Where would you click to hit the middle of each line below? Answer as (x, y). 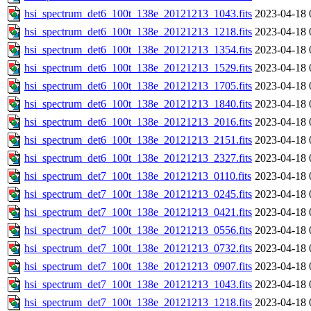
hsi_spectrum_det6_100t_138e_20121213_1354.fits (138, 50)
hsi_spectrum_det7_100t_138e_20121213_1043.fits (138, 285)
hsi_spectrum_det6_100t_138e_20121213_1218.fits (138, 32)
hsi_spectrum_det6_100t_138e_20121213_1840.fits (138, 104)
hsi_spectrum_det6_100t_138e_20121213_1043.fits (138, 14)
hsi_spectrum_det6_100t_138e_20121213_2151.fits (138, 140)
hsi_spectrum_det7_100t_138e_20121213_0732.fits (138, 249)
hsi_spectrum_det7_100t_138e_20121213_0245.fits (138, 194)
